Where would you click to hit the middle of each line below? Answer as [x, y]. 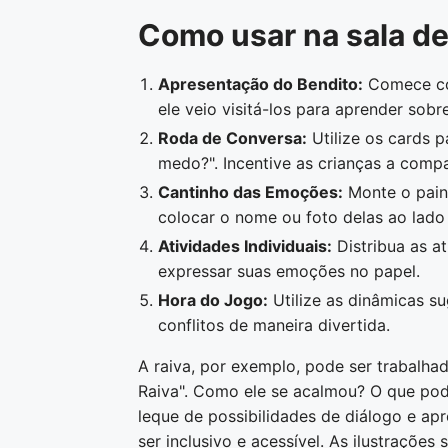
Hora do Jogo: [213, 300]
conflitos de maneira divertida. [274, 325]
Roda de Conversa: [232, 138]
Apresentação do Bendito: [260, 84]
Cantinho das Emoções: [250, 192]
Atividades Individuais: [245, 246]
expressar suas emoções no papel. [289, 271]
